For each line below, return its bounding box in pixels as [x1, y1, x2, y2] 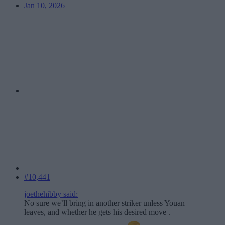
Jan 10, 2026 [24, 1, 65, 10]
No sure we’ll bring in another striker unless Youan [24, 199, 185, 208]
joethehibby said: [24, 190, 78, 199]
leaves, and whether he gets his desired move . [24, 208, 170, 217]
